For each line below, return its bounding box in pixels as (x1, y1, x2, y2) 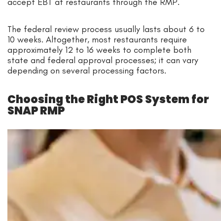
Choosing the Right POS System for (7, 91, 209, 107)
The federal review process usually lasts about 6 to (7, 23, 205, 35)
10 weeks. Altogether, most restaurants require (7, 34, 187, 45)
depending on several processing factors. (7, 65, 166, 76)
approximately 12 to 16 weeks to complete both (7, 44, 191, 55)
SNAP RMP (7, 103, 65, 118)
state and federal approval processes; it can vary (7, 54, 198, 66)
